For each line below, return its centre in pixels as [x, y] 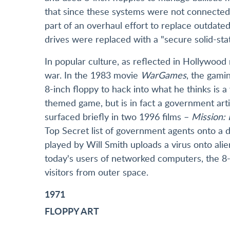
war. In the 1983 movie [93, 75]
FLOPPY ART [73, 211]
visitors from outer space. [97, 172]
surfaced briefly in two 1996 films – [118, 117]
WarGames [164, 75]
